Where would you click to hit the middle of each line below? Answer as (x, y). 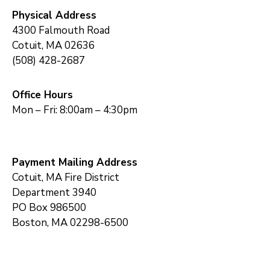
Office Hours (42, 95)
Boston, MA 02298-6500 (70, 223)
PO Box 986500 (49, 208)
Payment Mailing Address (75, 163)
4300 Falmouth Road (61, 31)
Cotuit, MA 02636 (53, 46)
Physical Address (54, 16)
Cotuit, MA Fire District (66, 178)
